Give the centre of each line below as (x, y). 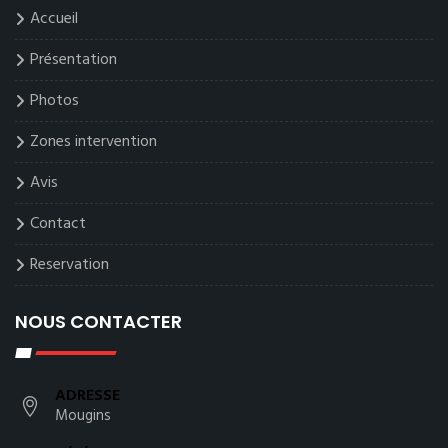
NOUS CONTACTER (98, 322)
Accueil (54, 19)
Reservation (69, 265)
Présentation (73, 60)
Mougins (83, 416)
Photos (54, 101)
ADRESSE (87, 396)
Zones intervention (93, 142)
